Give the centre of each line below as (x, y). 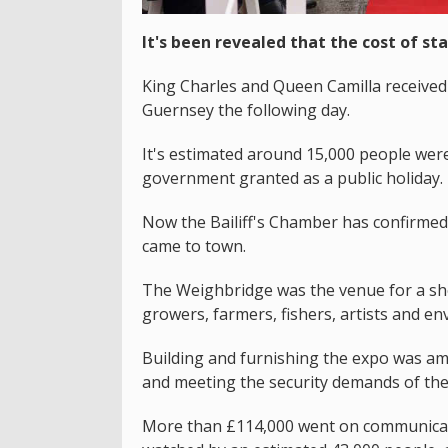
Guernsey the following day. (248, 109)
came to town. (194, 245)
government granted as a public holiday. (292, 177)
